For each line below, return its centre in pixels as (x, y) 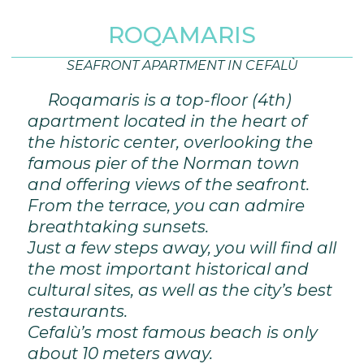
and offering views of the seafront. (169, 184)
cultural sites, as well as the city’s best (180, 290)
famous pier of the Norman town (164, 163)
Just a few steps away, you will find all (182, 247)
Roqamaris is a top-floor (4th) (170, 100)
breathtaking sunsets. (118, 226)
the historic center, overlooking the (170, 142)
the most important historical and (168, 269)
